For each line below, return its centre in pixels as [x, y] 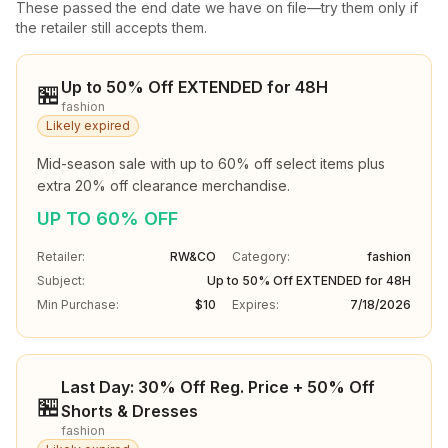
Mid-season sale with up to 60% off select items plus [211, 163]
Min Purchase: [78, 304]
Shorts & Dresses [129, 411]
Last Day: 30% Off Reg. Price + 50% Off [218, 387]
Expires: [255, 304]
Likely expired [88, 125]
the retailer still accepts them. [111, 27]
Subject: [61, 280]
